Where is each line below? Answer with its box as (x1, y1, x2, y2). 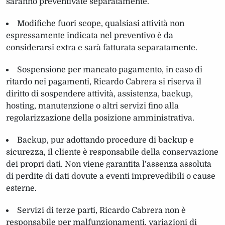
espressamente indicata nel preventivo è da (6, 31, 173, 40)
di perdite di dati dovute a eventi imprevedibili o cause (6, 171, 215, 181)
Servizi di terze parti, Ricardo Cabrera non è (17, 205, 186, 215)
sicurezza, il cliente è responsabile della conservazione (6, 147, 218, 157)
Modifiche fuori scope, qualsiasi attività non (17, 19, 184, 28)
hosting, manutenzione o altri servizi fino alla (6, 101, 179, 110)
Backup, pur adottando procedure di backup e (17, 135, 194, 145)
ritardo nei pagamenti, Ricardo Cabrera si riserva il (6, 77, 201, 86)
